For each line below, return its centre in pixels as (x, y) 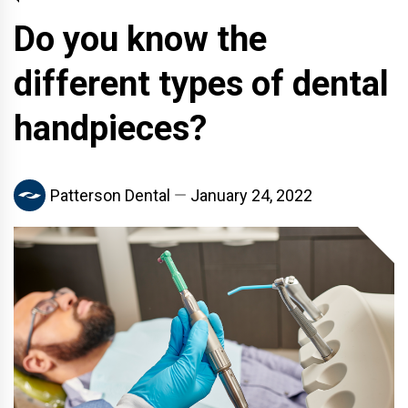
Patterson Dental (110, 196)
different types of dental (201, 83)
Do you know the (140, 39)
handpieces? (110, 128)
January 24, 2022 (251, 196)
